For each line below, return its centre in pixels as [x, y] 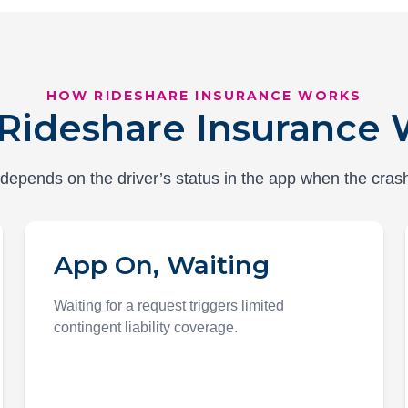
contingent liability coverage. [145, 327]
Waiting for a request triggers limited [168, 306]
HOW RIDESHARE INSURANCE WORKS [204, 96]
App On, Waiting [161, 265]
